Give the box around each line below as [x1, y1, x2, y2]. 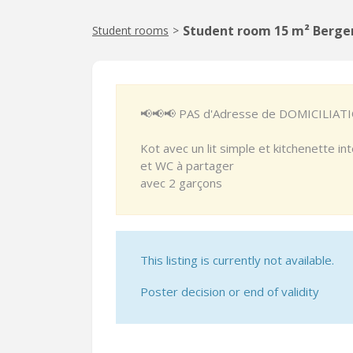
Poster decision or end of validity [140, 284, 319, 299]
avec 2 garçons [140, 175, 222, 191]
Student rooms [92, 23, 169, 38]
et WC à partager [140, 158, 234, 173]
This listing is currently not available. [140, 252, 334, 268]
